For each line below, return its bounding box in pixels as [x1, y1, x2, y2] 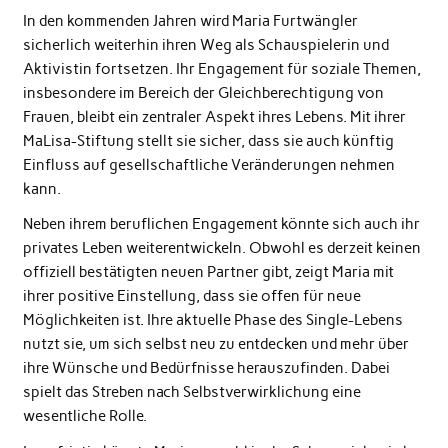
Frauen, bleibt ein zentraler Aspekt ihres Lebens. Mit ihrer [22, 107, 406, 126]
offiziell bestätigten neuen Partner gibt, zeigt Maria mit [22, 263, 394, 282]
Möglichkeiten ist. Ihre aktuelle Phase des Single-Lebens [22, 311, 403, 330]
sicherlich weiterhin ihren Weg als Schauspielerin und [22, 35, 389, 54]
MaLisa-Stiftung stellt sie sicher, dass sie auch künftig [22, 131, 394, 150]
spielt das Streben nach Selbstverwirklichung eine [22, 383, 361, 402]
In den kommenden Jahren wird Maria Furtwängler [22, 11, 358, 30]
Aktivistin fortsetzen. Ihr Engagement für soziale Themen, [22, 59, 421, 78]
